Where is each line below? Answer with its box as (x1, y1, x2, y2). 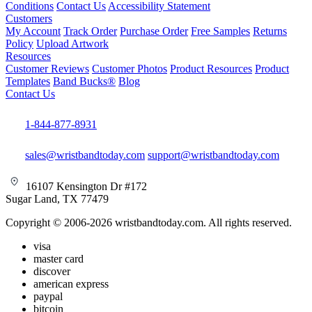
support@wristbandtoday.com (148, 149, 279, 161)
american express (33, 278, 109, 290)
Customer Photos (92, 63, 167, 75)
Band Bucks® (53, 75, 116, 87)
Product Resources (170, 63, 252, 75)
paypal (33, 290, 63, 302)
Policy (6, 38, 33, 49)
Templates (6, 75, 50, 87)
